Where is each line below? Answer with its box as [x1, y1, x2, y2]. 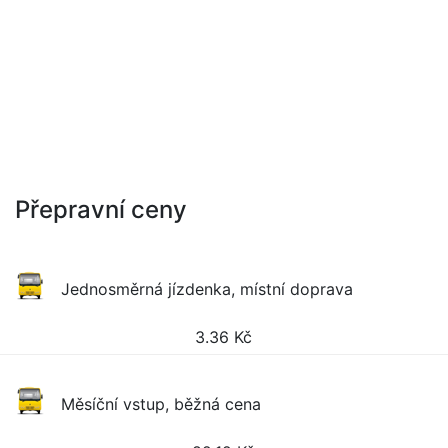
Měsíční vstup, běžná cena [61, 394, 262, 414]
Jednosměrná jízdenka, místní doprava [61, 279, 354, 299]
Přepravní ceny [15, 195, 187, 224]
